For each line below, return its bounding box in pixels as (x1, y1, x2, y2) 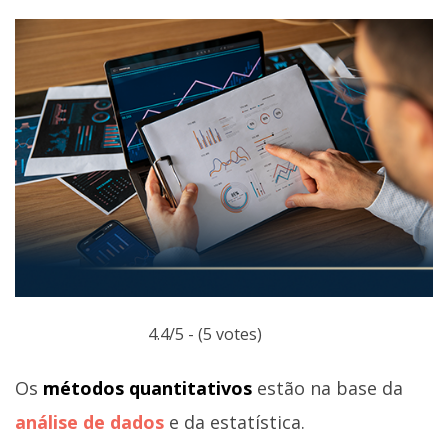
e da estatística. (164, 409, 305, 434)
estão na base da (257, 375, 403, 400)
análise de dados (15, 409, 164, 434)
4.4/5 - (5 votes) (147, 322, 262, 345)
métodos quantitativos (43, 375, 257, 400)
